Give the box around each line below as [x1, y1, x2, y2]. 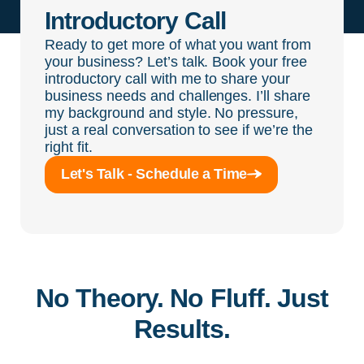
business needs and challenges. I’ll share [45, 88, 311, 105]
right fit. [45, 139, 93, 156]
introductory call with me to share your [45, 71, 291, 88]
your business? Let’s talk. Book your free [45, 54, 308, 71]
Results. [133, 314, 231, 344]
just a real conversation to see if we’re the [45, 122, 314, 139]
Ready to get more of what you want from [45, 37, 312, 54]
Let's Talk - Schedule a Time [61, 166, 247, 183]
